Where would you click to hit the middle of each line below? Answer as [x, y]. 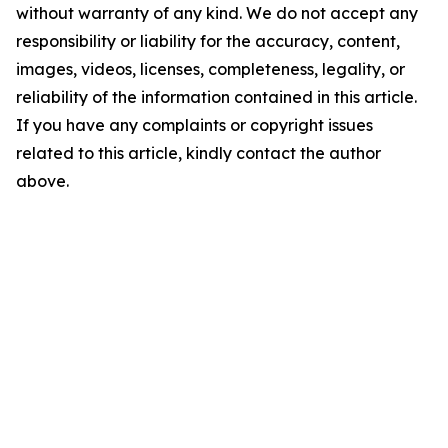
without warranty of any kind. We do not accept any [217, 13]
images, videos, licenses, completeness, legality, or [210, 69]
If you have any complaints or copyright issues [194, 125]
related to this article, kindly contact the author [198, 153]
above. [42, 181]
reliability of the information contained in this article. [216, 97]
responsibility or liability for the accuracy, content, [208, 41]
